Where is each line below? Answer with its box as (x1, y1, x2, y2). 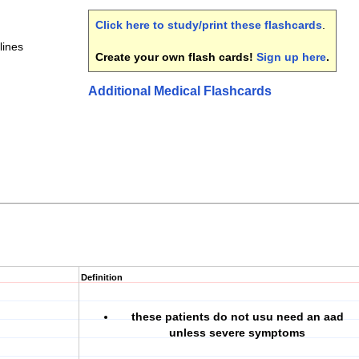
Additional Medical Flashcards (88, 84, 272, 98)
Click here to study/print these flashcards (95, 18, 322, 31)
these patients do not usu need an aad (131, 310, 344, 323)
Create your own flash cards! (95, 50, 256, 63)
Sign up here (256, 50, 326, 63)
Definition (81, 272, 123, 282)
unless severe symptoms (169, 326, 305, 339)
